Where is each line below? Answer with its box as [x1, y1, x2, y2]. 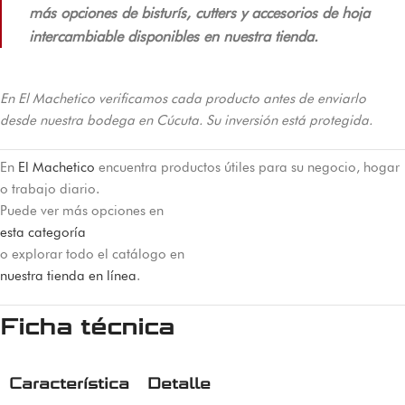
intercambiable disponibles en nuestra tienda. [29, 26, 318, 45]
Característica [9, 373, 129, 393]
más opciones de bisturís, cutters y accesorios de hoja [29, 3, 370, 22]
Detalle [147, 373, 211, 393]
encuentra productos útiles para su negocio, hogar [95, 159, 400, 175]
